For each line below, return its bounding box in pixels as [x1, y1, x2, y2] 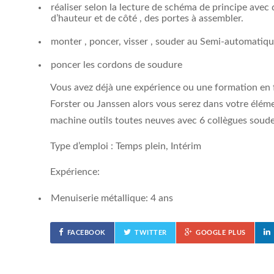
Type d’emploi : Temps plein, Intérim [50, 141, 201, 151]
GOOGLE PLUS [196, 229, 246, 236]
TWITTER [135, 229, 167, 236]
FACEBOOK [67, 229, 106, 236]
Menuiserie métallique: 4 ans [51, 193, 173, 203]
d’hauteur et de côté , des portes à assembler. [51, 13, 243, 23]
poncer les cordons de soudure [51, 60, 182, 70]
